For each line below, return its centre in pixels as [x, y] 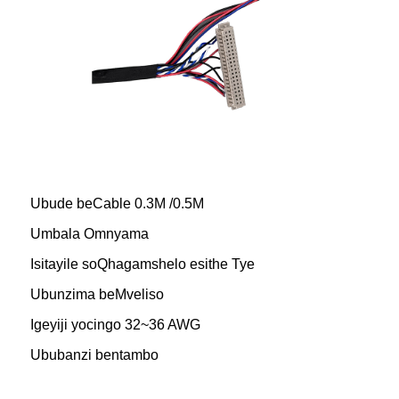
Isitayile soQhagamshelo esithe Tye [142, 264]
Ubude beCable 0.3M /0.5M [117, 203]
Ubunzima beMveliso [97, 294]
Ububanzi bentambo [94, 354]
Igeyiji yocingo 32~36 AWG [115, 324]
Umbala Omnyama [90, 233]
